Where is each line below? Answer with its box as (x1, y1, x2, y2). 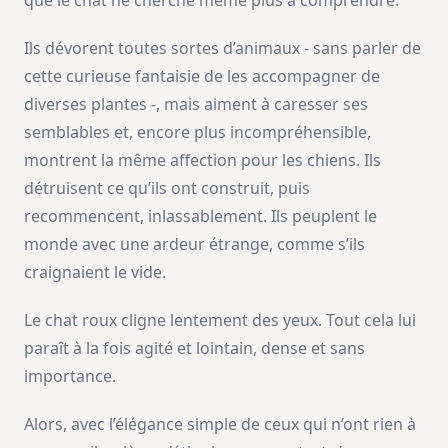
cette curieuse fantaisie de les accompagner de (24, 64, 380, 87)
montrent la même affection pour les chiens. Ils (24, 148, 381, 171)
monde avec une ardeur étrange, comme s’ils (24, 232, 365, 255)
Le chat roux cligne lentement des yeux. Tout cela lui (24, 308, 416, 331)
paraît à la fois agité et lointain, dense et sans (24, 336, 365, 359)
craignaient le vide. (24, 260, 166, 283)
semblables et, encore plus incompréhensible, (24, 120, 371, 143)
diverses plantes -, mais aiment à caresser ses (24, 92, 368, 115)
